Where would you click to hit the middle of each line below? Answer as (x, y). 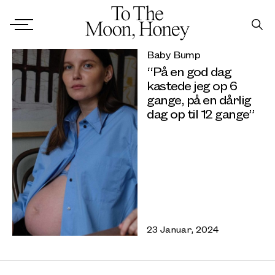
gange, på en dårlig (199, 99)
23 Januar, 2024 (183, 229)
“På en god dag (189, 71)
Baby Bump (173, 55)
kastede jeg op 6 (192, 85)
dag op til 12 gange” (200, 114)
